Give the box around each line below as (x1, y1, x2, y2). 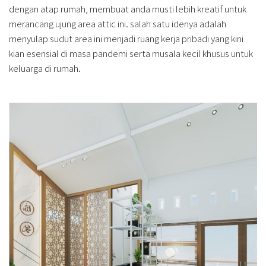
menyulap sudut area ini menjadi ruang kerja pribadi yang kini (9, 31, 243, 45)
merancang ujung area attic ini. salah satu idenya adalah (9, 17, 226, 30)
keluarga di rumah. (9, 61, 81, 74)
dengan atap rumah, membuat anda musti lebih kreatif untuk (9, 2, 246, 15)
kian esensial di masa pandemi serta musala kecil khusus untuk (9, 46, 253, 59)
